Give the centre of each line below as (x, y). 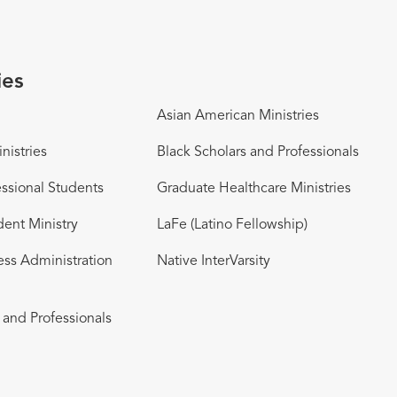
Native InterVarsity (213, 261)
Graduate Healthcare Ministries (253, 188)
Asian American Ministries (237, 116)
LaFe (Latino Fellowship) (232, 225)
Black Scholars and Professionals (257, 152)
